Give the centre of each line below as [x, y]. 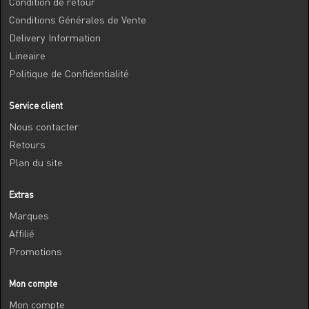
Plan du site [36, 162]
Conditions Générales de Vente [78, 20]
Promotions [36, 251]
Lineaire [27, 56]
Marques [29, 216]
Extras [21, 195]
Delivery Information [55, 38]
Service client [36, 106]
